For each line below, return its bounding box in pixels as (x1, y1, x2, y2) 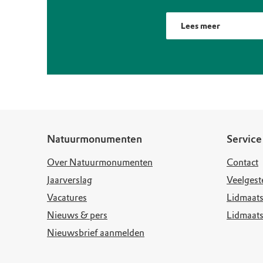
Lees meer (181, 21, 221, 32)
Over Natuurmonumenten (47, 157, 153, 168)
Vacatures (47, 192, 87, 204)
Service (227, 133, 262, 146)
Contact (227, 157, 258, 168)
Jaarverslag (47, 174, 92, 186)
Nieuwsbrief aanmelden (47, 227, 144, 239)
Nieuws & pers (47, 210, 107, 221)
